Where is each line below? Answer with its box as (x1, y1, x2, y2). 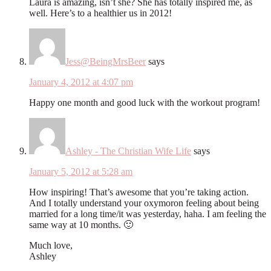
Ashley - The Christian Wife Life (65, 145, 191, 156)
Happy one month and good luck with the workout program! (29, 97, 260, 108)
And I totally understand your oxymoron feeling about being (29, 197, 259, 208)
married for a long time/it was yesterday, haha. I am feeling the (29, 208, 266, 219)
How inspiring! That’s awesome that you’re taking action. (29, 186, 249, 197)
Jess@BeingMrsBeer (65, 56, 146, 67)
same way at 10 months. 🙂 (29, 219, 133, 230)
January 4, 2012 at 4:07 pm (29, 76, 133, 87)
